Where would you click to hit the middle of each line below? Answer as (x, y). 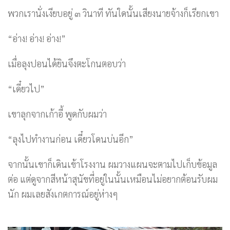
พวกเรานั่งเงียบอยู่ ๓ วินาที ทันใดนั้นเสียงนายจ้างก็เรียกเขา (113, 13)
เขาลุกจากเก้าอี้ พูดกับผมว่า (57, 114)
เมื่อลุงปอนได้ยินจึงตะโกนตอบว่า (67, 63)
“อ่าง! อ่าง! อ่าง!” (37, 38)
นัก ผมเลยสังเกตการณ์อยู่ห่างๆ (63, 194)
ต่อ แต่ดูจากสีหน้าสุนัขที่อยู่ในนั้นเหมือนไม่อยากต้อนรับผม (113, 179)
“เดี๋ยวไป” (26, 89)
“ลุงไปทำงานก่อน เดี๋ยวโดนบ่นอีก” (71, 139)
